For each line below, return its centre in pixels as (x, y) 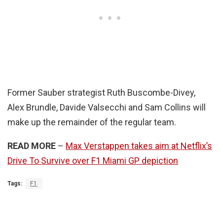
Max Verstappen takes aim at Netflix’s (139, 146)
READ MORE (32, 146)
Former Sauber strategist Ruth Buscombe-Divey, (101, 93)
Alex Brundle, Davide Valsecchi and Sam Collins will (107, 108)
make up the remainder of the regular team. (92, 122)
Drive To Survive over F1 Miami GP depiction (93, 161)
